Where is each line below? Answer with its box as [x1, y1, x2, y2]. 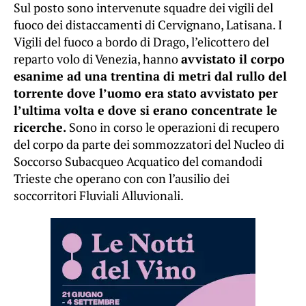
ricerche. [14, 119, 69, 136]
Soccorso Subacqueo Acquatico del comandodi [14, 153, 262, 170]
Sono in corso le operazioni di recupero [69, 119, 279, 136]
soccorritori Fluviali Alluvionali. [14, 187, 184, 204]
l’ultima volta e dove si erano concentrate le [14, 102, 277, 119]
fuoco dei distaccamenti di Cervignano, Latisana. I [14, 16, 282, 33]
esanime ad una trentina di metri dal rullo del [14, 68, 287, 85]
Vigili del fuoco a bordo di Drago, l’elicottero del [14, 33, 269, 51]
